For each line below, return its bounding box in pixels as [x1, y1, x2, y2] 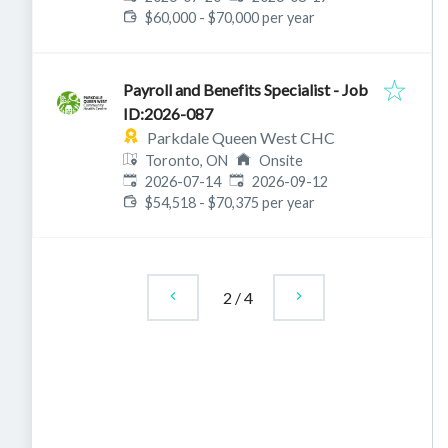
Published [122, 172, 185, 189]
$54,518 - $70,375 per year [145, 194, 316, 211]
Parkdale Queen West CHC [147, 128, 335, 147]
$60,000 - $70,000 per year [145, 9, 316, 26]
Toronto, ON [145, 152, 229, 169]
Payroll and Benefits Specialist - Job [123, 80, 368, 99]
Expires [228, 172, 276, 189]
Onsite [258, 152, 303, 169]
